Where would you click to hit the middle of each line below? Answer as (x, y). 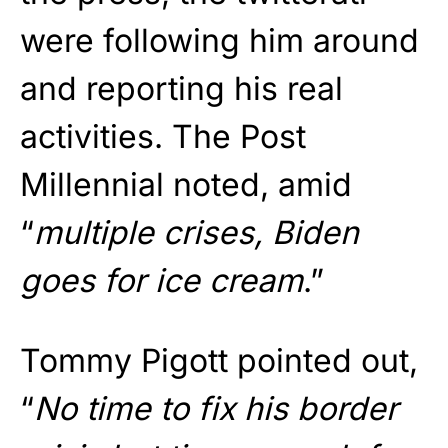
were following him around (219, 40)
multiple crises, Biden (196, 232)
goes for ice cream (161, 280)
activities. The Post (163, 136)
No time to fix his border (216, 408)
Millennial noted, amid (186, 184)
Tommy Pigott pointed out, (219, 360)
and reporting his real (181, 88)
